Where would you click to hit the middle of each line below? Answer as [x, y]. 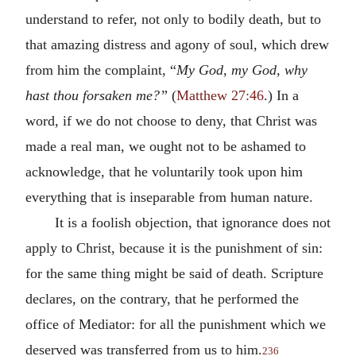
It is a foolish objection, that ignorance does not [192, 222]
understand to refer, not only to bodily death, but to [173, 19]
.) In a [281, 95]
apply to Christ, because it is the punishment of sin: [174, 248]
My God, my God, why [242, 70]
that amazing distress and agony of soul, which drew [177, 44]
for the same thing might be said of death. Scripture [174, 273]
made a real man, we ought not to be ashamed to [166, 146]
